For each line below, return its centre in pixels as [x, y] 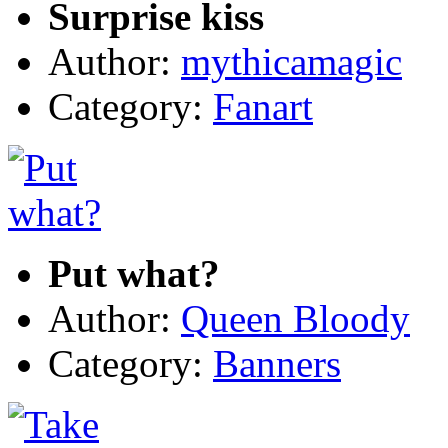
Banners [277, 363]
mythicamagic [291, 61]
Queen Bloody [295, 318]
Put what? [134, 273]
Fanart [263, 106]
